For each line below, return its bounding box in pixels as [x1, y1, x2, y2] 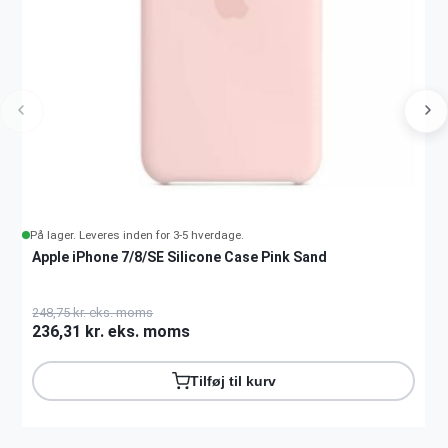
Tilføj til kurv [189, 372, 276, 389]
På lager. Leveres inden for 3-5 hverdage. [30, 228, 245, 243]
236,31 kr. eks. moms [32, 321, 191, 341]
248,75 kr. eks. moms [32, 304, 154, 320]
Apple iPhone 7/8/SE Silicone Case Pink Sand [32, 249, 328, 266]
